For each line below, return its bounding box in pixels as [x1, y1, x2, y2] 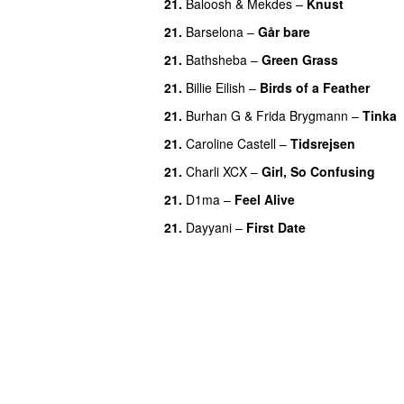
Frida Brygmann [256, 106, 348, 124]
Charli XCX [186, 161, 247, 180]
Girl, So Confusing [262, 161, 375, 180]
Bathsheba [186, 50, 247, 69]
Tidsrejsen [290, 133, 355, 152]
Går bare [258, 22, 310, 41]
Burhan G [186, 106, 241, 124]
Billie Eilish [186, 78, 245, 96]
